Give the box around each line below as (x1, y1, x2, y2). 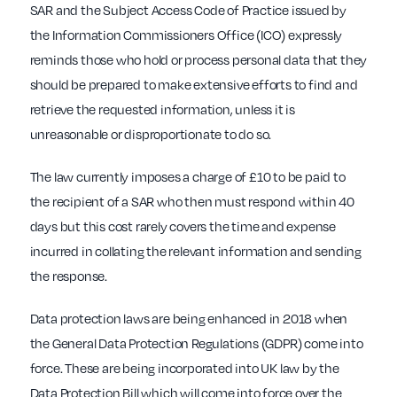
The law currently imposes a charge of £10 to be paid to (29, 168, 346, 185)
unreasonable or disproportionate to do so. (29, 126, 272, 143)
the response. (29, 268, 107, 284)
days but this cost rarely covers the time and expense (29, 218, 336, 235)
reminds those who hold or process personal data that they (29, 51, 368, 68)
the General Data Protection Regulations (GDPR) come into (29, 335, 363, 352)
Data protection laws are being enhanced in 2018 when (29, 310, 348, 327)
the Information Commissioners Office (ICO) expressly (29, 27, 343, 43)
